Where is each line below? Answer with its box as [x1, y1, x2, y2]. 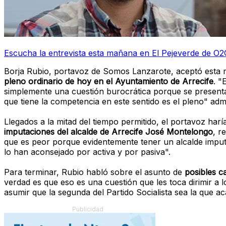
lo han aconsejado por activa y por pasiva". [4, 147, 171, 157]
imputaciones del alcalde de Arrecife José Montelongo [4, 127, 213, 137]
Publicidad [72, 205, 103, 213]
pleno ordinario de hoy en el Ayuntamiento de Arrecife [4, 76, 213, 87]
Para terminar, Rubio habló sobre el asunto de [4, 167, 185, 178]
